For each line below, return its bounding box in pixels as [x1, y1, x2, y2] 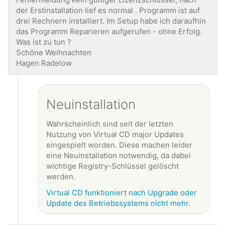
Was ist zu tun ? [16, 37, 71, 47]
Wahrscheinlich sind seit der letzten [46, 119, 173, 129]
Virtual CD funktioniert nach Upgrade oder [46, 187, 197, 197]
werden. [46, 172, 75, 181]
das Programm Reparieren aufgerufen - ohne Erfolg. [16, 27, 202, 36]
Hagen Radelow [16, 58, 72, 68]
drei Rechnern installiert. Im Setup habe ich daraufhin [16, 16, 206, 26]
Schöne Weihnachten [16, 48, 91, 57]
